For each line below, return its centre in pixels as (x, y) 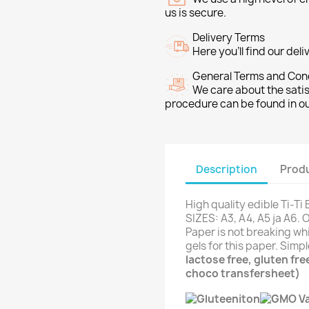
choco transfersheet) (243, 273)
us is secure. (196, 12)
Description (227, 170)
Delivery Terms (229, 37)
